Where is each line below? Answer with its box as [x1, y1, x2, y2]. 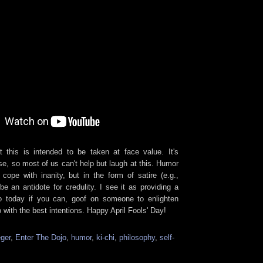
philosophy [119, 232, 155, 242]
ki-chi [96, 232, 114, 242]
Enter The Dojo [15, 232, 66, 242]
